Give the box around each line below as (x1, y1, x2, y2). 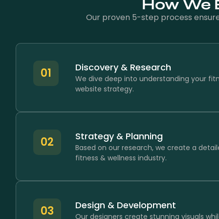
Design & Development (75, 199, 176, 211)
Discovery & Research (75, 61, 171, 73)
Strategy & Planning (75, 130, 163, 142)
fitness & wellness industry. (75, 153, 167, 163)
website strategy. (75, 84, 134, 94)
